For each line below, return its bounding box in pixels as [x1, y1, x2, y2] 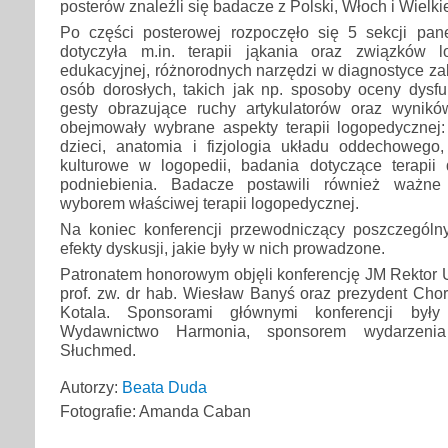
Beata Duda [122, 378, 207, 397]
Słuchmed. [60, 341, 136, 360]
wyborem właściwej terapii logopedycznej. [60, 194, 359, 213]
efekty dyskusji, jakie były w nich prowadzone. [60, 239, 385, 258]
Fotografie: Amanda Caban [60, 402, 251, 421]
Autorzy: [60, 378, 122, 397]
